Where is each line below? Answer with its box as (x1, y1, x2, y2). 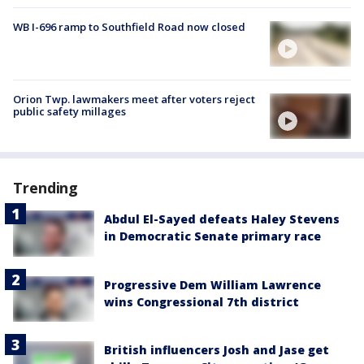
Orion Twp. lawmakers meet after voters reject (13, 92, 255, 107)
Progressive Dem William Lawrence (104, 276, 321, 292)
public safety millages (13, 104, 126, 119)
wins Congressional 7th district (104, 293, 299, 310)
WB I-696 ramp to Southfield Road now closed (13, 19, 245, 34)
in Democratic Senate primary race (104, 228, 321, 245)
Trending (13, 178, 79, 198)
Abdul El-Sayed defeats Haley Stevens (104, 211, 340, 227)
